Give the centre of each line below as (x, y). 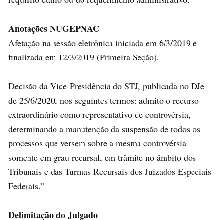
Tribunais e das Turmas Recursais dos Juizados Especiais (110, 171)
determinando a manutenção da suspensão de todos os (104, 128)
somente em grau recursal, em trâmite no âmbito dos (102, 157)
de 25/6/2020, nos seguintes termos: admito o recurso (104, 100)
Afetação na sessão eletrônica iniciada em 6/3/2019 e (103, 42)
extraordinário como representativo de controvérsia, (99, 114)
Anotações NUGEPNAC (54, 28)
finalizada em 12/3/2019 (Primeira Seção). (84, 57)
